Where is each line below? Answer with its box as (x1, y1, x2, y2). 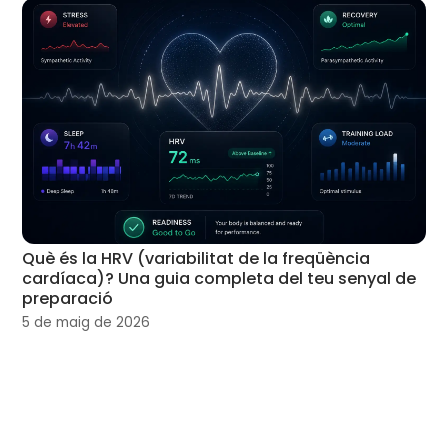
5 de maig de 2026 (22, 312, 151, 332)
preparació (22, 286, 114, 310)
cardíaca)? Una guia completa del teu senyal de (22, 266, 417, 290)
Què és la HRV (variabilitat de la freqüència (22, 246, 371, 270)
